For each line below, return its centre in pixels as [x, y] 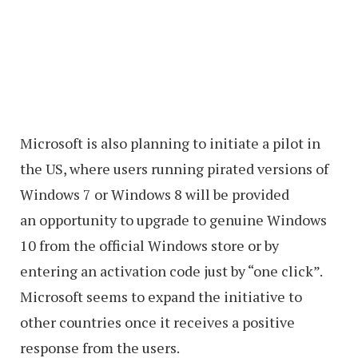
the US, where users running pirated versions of [174, 169]
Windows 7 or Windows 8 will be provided [155, 195]
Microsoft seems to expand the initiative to [161, 297]
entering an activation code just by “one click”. [171, 271]
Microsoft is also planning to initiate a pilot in [170, 143]
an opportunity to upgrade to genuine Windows [173, 220]
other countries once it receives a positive [157, 322]
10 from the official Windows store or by [149, 246]
